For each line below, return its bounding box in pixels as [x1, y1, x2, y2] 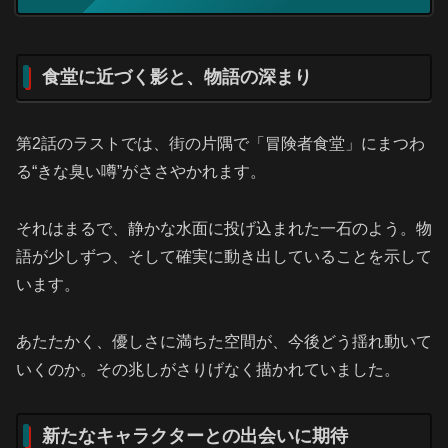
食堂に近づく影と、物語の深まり [42, 67, 312, 88]
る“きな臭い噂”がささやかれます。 [16, 163, 266, 181]
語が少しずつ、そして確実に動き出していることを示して [16, 248, 432, 266]
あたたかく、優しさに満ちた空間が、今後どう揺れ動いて [16, 332, 432, 350]
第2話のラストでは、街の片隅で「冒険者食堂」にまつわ [16, 135, 425, 153]
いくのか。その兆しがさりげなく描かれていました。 [16, 360, 400, 378]
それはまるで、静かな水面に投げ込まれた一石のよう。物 [16, 220, 432, 238]
